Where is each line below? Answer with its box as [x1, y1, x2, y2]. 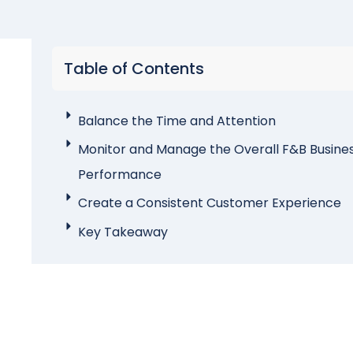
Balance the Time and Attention [78, 112, 277, 131]
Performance [78, 165, 162, 184]
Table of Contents [63, 58, 204, 80]
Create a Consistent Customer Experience [78, 194, 342, 213]
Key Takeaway [78, 222, 169, 241]
